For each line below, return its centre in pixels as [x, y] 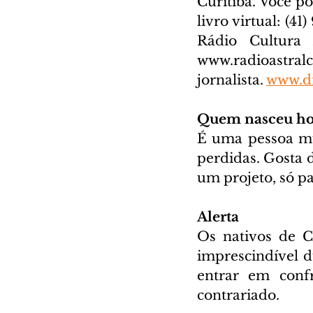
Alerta [218, 217]
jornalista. [232, 80]
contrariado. [238, 295]
